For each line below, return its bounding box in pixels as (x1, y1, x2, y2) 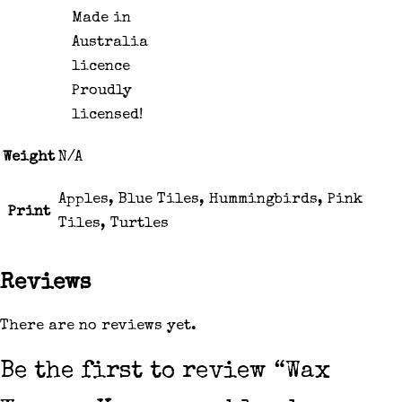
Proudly (72, 83, 132, 100)
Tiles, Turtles (58, 215, 169, 232)
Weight (3, 149, 55, 165)
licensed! (72, 108, 143, 124)
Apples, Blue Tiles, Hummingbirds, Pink (58, 191, 363, 207)
